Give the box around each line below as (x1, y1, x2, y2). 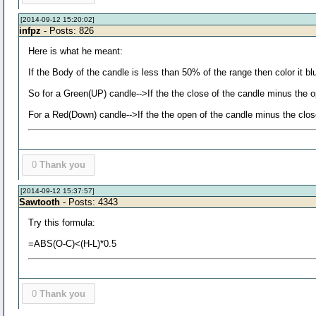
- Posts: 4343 (60, 196, 119, 207)
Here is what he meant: (28, 46, 123, 57)
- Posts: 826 (41, 25, 95, 37)
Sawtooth (19, 196, 61, 207)
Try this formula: (28, 217, 96, 228)
